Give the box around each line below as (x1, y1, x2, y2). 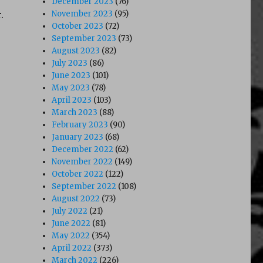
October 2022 (52, 168, 104, 179)
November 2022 (52, 156, 113, 167)
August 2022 (52, 193, 100, 204)
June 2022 (52, 218, 91, 228)
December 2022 (52, 144, 114, 154)
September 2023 (52, 33, 117, 43)
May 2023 (52, 82, 90, 93)
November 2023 (52, 8, 113, 19)
